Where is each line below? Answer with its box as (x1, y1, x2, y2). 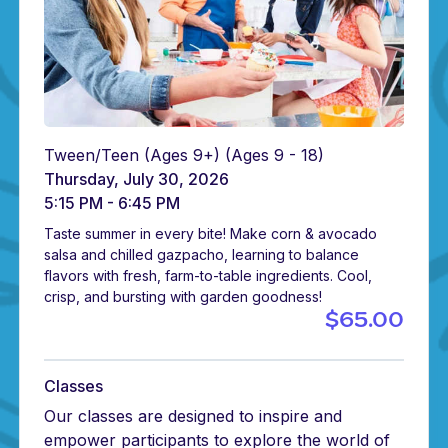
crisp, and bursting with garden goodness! (44, 288, 323, 306)
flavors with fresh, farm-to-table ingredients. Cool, (44, 267, 373, 285)
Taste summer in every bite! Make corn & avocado (44, 225, 378, 243)
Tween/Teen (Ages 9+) (44, 145, 226, 166)
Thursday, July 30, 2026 (44, 169, 230, 190)
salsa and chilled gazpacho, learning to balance (44, 246, 360, 264)
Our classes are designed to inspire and (44, 406, 343, 427)
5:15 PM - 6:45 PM (44, 193, 181, 214)
